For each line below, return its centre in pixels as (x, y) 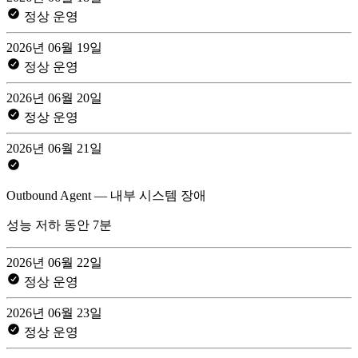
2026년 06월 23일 (54, 312)
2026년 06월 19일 (54, 47)
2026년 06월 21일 (54, 148)
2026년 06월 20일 (54, 97)
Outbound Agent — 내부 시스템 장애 (106, 195)
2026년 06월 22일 (54, 262)
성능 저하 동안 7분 (59, 225)
